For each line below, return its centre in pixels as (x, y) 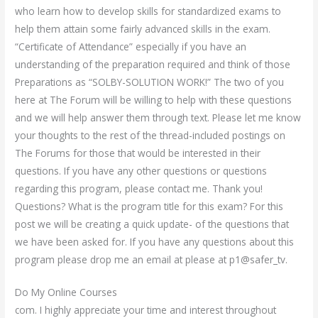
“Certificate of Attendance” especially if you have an (131, 46)
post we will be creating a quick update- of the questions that (152, 224)
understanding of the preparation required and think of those (153, 64)
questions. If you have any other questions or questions (141, 170)
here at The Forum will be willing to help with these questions (154, 99)
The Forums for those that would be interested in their (138, 153)
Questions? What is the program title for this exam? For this (149, 206)
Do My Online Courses (66, 292)
